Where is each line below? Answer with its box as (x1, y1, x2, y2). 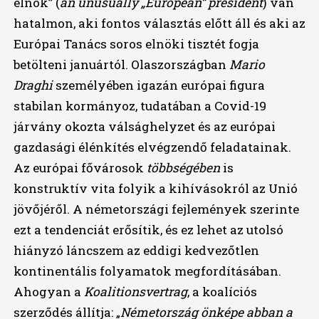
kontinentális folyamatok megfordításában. (13, 263, 281, 280)
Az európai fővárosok (13, 159, 147, 177)
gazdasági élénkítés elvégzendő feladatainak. (13, 139, 291, 156)
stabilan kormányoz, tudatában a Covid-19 (13, 98, 266, 115)
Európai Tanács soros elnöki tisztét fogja (13, 36, 259, 53)
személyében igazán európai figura (55, 77, 265, 94)
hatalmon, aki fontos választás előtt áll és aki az (13, 15, 305, 32)
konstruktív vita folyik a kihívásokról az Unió (13, 180, 298, 197)
